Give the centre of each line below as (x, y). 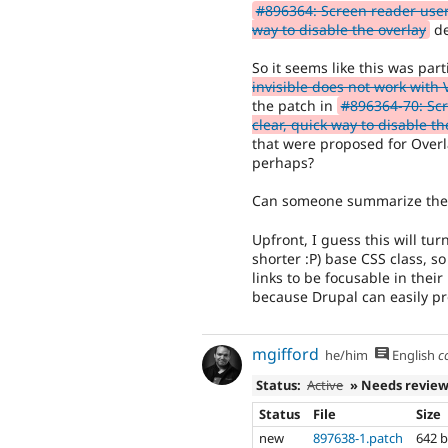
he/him (347, 355)
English (411, 355)
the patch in (294, 105)
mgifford (285, 354)
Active (325, 384)
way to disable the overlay (339, 29)
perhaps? (283, 162)
